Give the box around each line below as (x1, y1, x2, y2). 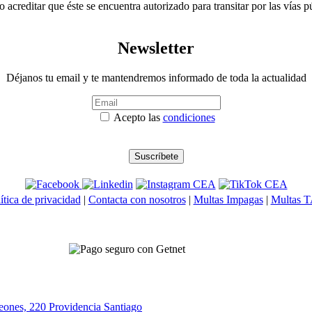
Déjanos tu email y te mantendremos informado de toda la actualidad (6, 71, 306, 84)
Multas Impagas (193, 193, 263, 205)
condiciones (162, 111, 215, 123)
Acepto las (111, 111, 163, 123)
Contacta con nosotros (88, 193, 186, 205)
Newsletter (118, 38, 194, 57)
